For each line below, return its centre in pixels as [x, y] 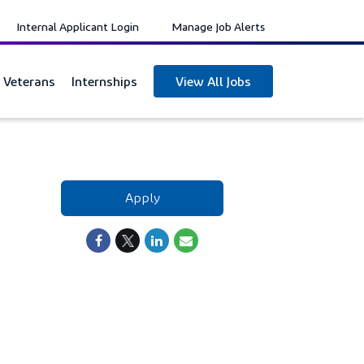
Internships [104, 81]
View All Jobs [213, 82]
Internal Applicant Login [78, 26]
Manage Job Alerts [218, 26]
